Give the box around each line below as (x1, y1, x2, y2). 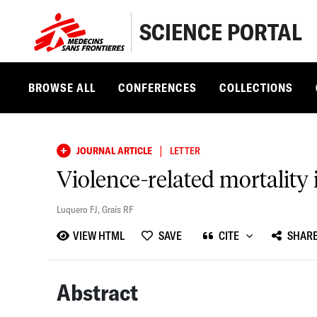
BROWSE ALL (28, 81, 96, 95)
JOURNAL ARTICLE (76, 144, 152, 157)
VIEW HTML (73, 228, 125, 243)
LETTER (170, 144, 200, 157)
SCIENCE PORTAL (139, 18, 302, 47)
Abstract (57, 277, 138, 306)
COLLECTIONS (219, 81, 293, 95)
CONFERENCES (118, 81, 197, 95)
